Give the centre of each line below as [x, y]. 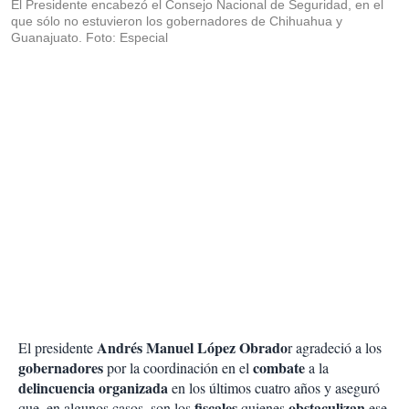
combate [279, 368]
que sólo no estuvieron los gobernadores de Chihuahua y [177, 21]
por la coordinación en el [178, 368]
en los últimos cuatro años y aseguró [274, 388]
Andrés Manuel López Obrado [192, 348]
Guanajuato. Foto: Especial [89, 38]
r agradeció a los [335, 348]
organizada [133, 388]
